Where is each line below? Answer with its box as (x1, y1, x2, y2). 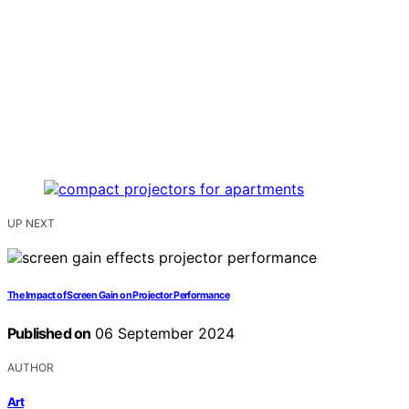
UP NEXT (7, 215, 55, 230)
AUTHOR (7, 360, 54, 374)
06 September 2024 (90, 323, 236, 342)
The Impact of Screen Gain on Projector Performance (7, 288, 230, 301)
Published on (7, 323, 91, 342)
